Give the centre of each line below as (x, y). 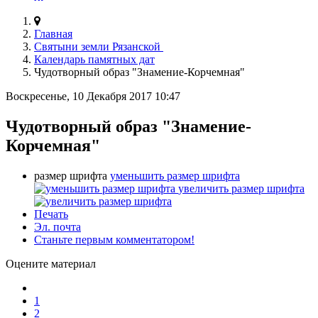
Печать (51, 214)
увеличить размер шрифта (241, 188)
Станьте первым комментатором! (114, 239)
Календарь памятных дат (94, 59)
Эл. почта (57, 226)
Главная (53, 33)
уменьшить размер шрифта (175, 175)
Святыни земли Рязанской (99, 46)
